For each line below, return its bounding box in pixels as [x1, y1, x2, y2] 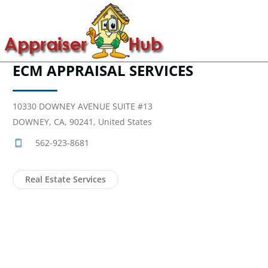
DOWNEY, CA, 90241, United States [13, 116, 152, 127]
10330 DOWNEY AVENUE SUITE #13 [13, 100, 153, 112]
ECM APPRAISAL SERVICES [13, 60, 193, 80]
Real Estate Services [25, 173, 106, 185]
